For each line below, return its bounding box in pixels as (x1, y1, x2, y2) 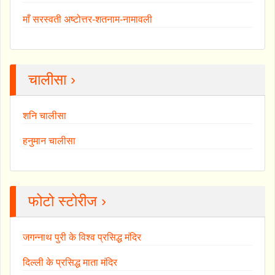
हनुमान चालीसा (23, 135, 76, 146)
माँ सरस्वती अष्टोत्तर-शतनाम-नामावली (23, 14, 152, 25)
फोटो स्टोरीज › (28, 192, 106, 209)
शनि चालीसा (23, 110, 66, 121)
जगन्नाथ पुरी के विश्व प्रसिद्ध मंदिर (23, 231, 141, 242)
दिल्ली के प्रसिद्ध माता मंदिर (23, 257, 117, 268)
